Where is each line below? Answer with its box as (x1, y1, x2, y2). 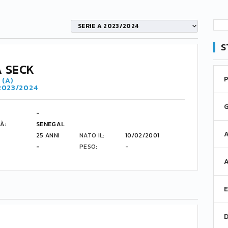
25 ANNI (36, 131, 60, 140)
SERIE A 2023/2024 (78, 21, 139, 31)
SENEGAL (36, 120, 65, 129)
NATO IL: (79, 131, 105, 140)
